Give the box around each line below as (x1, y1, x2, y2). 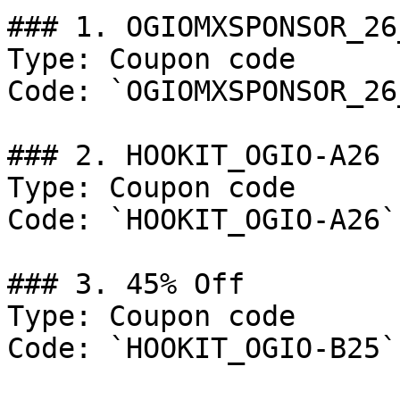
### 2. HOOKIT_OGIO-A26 (7, 139, 380, 171)
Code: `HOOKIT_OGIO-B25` (7, 332, 397, 364)
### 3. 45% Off (7, 268, 245, 300)
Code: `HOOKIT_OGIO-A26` (7, 204, 397, 236)
